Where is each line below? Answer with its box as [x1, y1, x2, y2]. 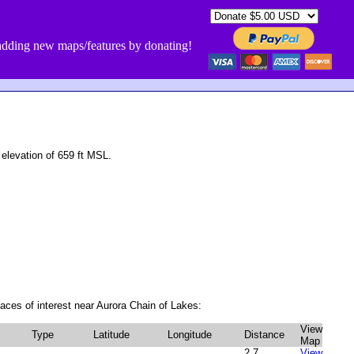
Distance [244, 329, 284, 341]
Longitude [168, 329, 212, 341]
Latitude [93, 329, 130, 341]
